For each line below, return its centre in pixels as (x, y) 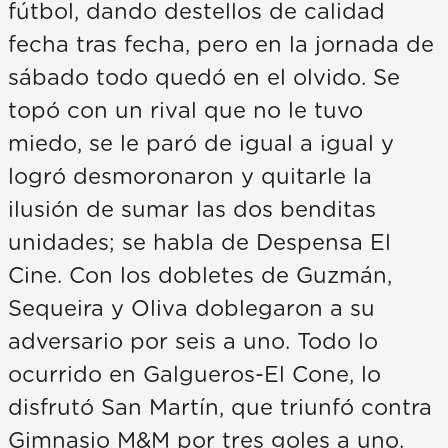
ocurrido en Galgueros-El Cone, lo (194, 374)
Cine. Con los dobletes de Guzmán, (200, 275)
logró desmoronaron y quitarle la (190, 176)
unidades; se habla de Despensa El (199, 242)
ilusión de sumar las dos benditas (192, 209)
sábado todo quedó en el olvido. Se (204, 77)
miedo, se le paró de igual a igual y (201, 143)
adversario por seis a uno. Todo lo (193, 341)
